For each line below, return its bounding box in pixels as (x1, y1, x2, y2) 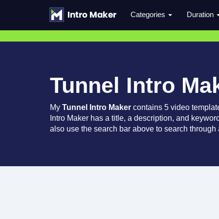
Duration (187, 10, 216, 19)
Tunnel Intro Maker (62, 103, 131, 111)
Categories (131, 10, 167, 19)
